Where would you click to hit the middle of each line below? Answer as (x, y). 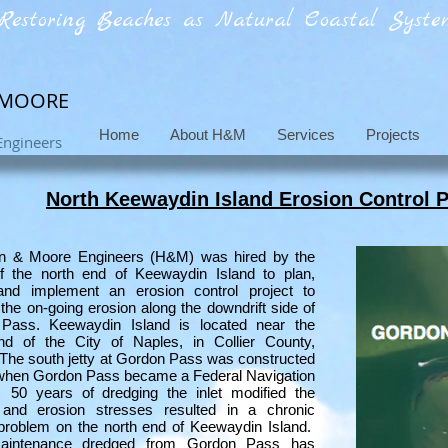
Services (305, 134)
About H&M (207, 134)
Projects (392, 134)
